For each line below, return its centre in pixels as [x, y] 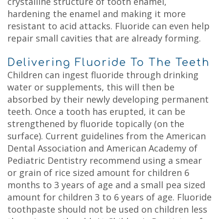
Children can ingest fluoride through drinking [103, 75]
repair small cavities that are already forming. [104, 38]
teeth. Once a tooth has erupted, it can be [96, 111]
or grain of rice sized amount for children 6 [98, 173]
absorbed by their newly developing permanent [108, 99]
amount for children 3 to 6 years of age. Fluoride [109, 197]
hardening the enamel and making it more [97, 14]
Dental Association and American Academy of [102, 148]
